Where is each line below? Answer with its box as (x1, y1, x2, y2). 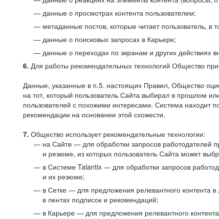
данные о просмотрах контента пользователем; (43, 8, 196, 18)
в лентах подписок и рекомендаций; (43, 195, 158, 204)
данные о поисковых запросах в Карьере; (43, 34, 176, 44)
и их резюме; (43, 172, 85, 181)
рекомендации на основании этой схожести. (23, 109, 165, 119)
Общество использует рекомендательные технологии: (29, 129, 205, 139)
